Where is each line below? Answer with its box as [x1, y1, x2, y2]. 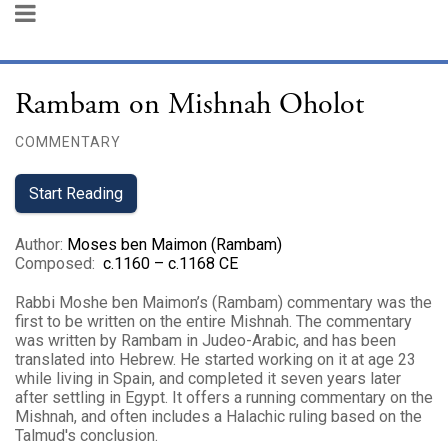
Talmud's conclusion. [15, 426, 158, 445]
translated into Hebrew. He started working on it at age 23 [15, 350, 416, 369]
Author [15, 235, 60, 254]
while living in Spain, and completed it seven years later [15, 369, 401, 388]
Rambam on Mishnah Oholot [15, 85, 364, 124]
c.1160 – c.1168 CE [99, 254, 238, 273]
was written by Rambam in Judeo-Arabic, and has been [15, 331, 396, 350]
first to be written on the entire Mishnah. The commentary [15, 312, 412, 331]
